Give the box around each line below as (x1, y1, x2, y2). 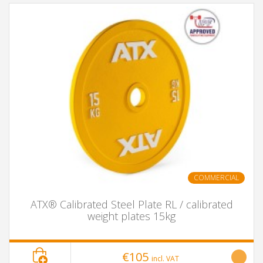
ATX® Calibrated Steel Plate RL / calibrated (30, 197, 233, 211)
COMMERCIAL (194, 173, 239, 183)
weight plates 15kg (87, 209, 176, 223)
